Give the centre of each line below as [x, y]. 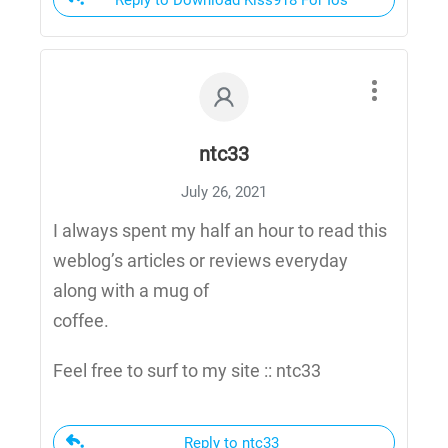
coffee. [81, 321]
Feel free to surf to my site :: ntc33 [187, 371]
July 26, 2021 [224, 192]
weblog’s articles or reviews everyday [200, 261]
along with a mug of [131, 291]
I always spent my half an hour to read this [220, 231]
